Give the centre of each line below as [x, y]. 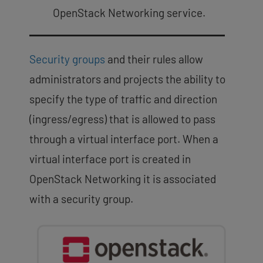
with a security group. [81, 198]
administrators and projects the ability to [127, 79]
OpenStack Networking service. [129, 12]
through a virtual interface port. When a [124, 139]
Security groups [67, 59]
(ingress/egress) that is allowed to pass [122, 119]
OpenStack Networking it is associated [123, 178]
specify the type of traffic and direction [123, 99]
